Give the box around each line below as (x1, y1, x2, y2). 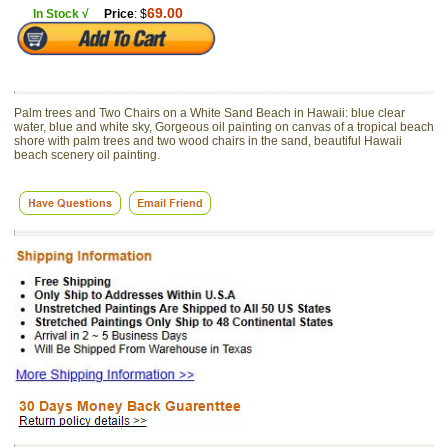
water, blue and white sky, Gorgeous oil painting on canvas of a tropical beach (14, 120, 434, 134)
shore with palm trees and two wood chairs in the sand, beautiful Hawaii (14, 134, 402, 148)
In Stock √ (32, 7, 92, 21)
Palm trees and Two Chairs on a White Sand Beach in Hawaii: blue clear (14, 106, 405, 120)
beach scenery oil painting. (14, 148, 160, 162)
